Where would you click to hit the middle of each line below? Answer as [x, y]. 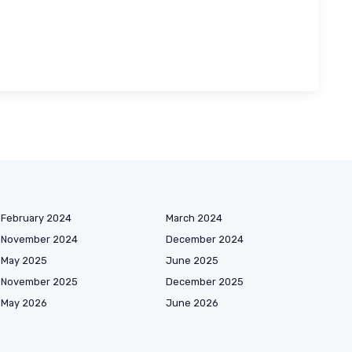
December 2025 [205, 281]
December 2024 [205, 239]
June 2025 [192, 260]
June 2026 [192, 302]
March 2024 [194, 218]
